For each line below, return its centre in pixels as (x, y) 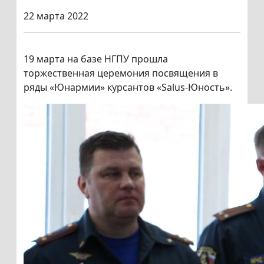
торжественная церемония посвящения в (121, 73)
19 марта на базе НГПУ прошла (96, 59)
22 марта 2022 (56, 16)
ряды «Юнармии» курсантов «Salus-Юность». (128, 88)
